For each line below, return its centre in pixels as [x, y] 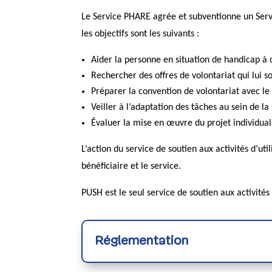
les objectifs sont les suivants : [141, 34]
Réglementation [142, 241]
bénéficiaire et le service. [131, 166]
